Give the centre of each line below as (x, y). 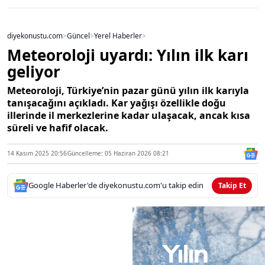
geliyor (34, 71)
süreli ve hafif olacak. (58, 127)
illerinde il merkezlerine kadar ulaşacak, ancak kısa (129, 115)
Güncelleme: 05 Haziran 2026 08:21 (118, 153)
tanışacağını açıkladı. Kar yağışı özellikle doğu (117, 103)
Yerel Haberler (118, 35)
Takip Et (232, 185)
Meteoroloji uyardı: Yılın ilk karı (128, 55)
